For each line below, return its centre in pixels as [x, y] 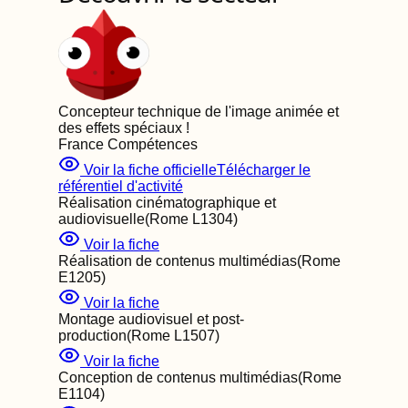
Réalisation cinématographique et [167, 203]
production [92, 336]
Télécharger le [264, 170]
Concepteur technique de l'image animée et [199, 112]
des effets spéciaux [120, 128]
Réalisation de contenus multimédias [178, 261]
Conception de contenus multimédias [178, 377]
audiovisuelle [102, 219]
